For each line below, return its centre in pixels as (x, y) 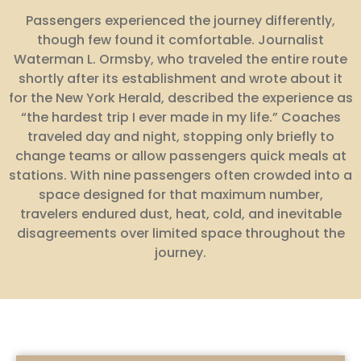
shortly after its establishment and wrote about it (180, 79)
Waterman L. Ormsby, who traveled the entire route (180, 60)
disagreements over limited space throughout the (180, 234)
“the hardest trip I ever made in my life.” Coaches (180, 118)
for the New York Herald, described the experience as (180, 98)
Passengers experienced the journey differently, (180, 21)
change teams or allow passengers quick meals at (180, 156)
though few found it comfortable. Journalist (180, 40)
